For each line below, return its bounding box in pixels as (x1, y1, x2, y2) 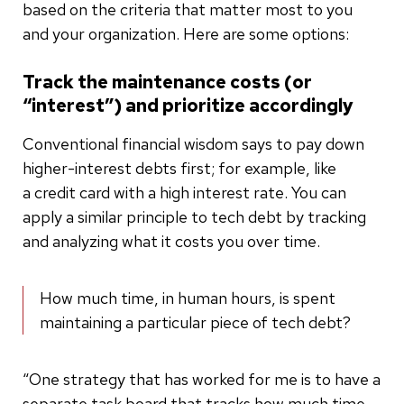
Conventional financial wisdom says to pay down (23, 133, 364, 154)
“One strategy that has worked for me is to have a (23, 368, 381, 390)
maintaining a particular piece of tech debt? (40, 311, 351, 333)
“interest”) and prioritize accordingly (23, 93, 353, 117)
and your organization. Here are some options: (23, 23, 349, 44)
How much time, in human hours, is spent (40, 287, 335, 308)
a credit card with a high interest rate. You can (23, 181, 346, 203)
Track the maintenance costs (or (23, 69, 312, 94)
